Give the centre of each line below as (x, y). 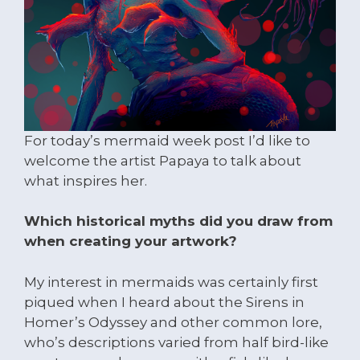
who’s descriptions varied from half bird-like (176, 342)
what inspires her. (86, 180)
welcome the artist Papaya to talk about (163, 160)
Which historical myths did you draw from (178, 221)
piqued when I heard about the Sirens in (164, 302)
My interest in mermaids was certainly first (171, 282)
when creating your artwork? (131, 241)
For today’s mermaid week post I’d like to (167, 140)
